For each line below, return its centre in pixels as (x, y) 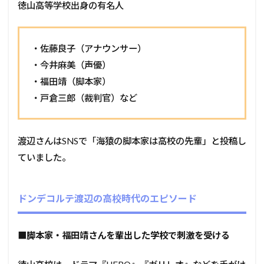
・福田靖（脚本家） (71, 81)
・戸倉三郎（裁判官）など (84, 98)
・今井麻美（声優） (71, 65)
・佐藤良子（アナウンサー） (89, 48)
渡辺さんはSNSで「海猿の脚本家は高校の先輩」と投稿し (132, 141)
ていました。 (44, 157)
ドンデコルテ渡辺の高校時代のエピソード (107, 198)
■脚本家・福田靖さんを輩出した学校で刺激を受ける (124, 235)
